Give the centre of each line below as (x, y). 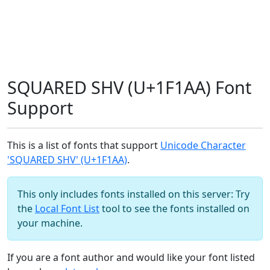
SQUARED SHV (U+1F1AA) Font (129, 87)
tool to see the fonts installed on (174, 209)
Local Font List (67, 209)
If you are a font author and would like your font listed (131, 257)
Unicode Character (203, 145)
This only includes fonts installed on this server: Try (133, 194)
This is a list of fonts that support (84, 145)
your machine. (50, 223)
